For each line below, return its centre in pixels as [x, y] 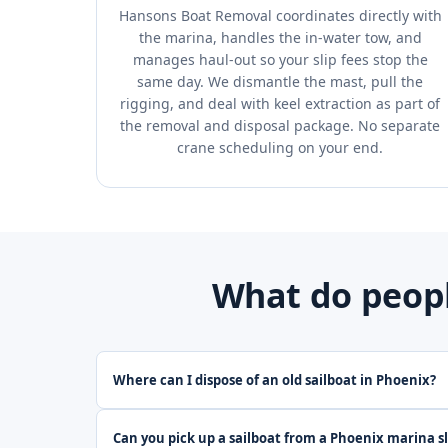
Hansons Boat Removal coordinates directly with [280, 15]
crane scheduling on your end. [280, 147]
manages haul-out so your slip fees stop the [280, 59]
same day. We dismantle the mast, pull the [280, 81]
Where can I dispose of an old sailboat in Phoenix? [274, 380]
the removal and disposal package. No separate [280, 125]
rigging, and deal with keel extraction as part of [280, 103]
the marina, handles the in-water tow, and [280, 37]
